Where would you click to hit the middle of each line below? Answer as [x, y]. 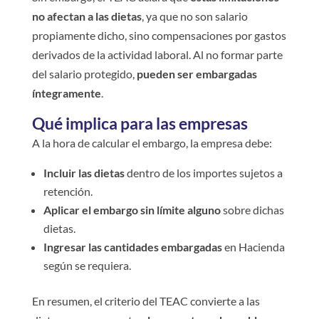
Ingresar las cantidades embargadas [132, 246]
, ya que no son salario [194, 16]
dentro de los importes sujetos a [203, 172]
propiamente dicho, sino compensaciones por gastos [159, 35]
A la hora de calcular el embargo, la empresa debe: [152, 142]
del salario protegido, [84, 73]
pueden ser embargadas [197, 73]
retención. [68, 191]
